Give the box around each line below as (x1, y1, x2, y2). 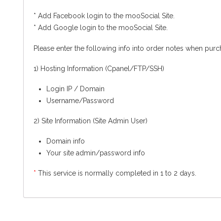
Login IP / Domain (46, 84, 105, 93)
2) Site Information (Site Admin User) (34, 116, 147, 125)
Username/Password (46, 96, 114, 105)
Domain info (46, 137, 85, 146)
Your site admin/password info (46, 149, 145, 157)
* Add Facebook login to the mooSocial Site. (34, 12, 175, 20)
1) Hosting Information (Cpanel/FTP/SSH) (34, 64, 164, 73)
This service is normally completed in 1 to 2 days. (36, 169, 196, 178)
